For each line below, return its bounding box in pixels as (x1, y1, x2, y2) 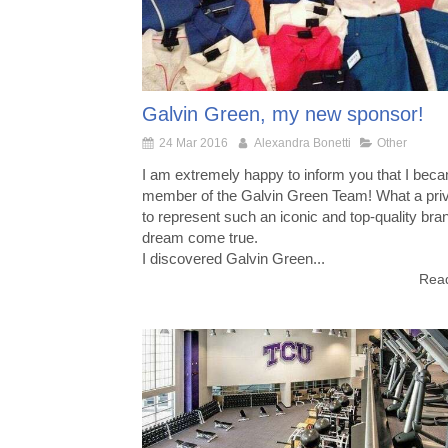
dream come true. (142, 229, 258, 247)
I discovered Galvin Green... (142, 250, 325, 268)
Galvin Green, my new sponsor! (142, 103, 424, 126)
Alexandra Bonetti (254, 136, 351, 151)
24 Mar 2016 (159, 136, 228, 151)
